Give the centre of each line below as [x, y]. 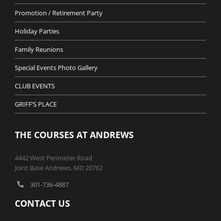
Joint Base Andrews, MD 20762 [58, 167]
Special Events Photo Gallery [56, 67]
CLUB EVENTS [35, 86]
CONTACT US [42, 203]
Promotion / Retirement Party [58, 13]
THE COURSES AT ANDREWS [74, 134]
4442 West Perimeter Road [53, 158]
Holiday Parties [37, 31]
